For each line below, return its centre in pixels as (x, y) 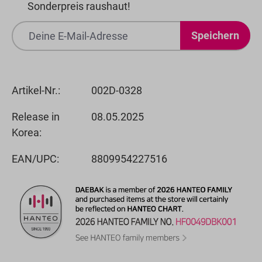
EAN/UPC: (35, 158)
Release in (36, 116)
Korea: (27, 132)
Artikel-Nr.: (36, 90)
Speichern (215, 35)
